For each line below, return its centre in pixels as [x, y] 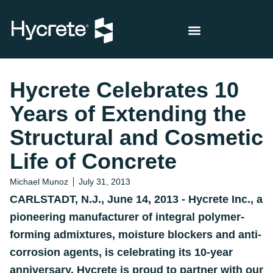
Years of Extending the [128, 114]
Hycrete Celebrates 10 [124, 90]
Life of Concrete [93, 161]
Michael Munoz [39, 182]
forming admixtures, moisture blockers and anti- [136, 235]
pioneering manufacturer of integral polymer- [127, 217]
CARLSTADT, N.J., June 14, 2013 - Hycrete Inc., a [136, 199]
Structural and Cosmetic [136, 137]
